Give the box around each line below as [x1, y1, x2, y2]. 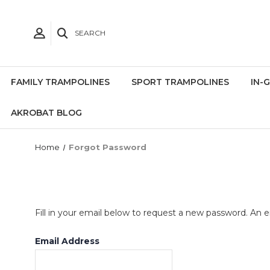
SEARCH [75, 28, 105, 37]
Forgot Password [68, 142, 146, 152]
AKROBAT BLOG [11, 107, 82, 118]
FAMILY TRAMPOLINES [11, 77, 110, 87]
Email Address [35, 236, 99, 246]
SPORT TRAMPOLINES [131, 77, 229, 87]
